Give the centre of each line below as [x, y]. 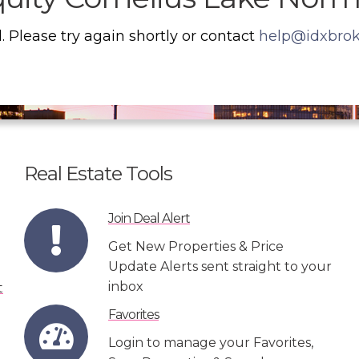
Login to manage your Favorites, [211, 342]
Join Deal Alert [149, 218]
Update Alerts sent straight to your [220, 266]
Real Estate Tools [98, 173]
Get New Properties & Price [196, 246]
